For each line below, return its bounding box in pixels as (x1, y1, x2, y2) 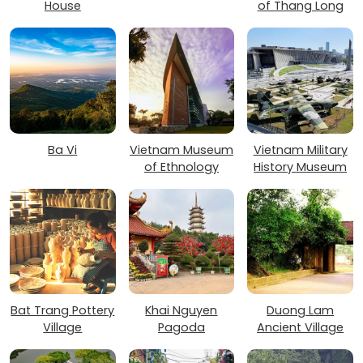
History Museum (254, 158, 348, 175)
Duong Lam (267, 301, 335, 318)
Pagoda (157, 318, 205, 335)
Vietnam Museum (129, 141, 233, 158)
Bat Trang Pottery (11, 301, 115, 318)
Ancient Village (257, 318, 344, 335)
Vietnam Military (253, 141, 348, 158)
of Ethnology (143, 158, 219, 175)
